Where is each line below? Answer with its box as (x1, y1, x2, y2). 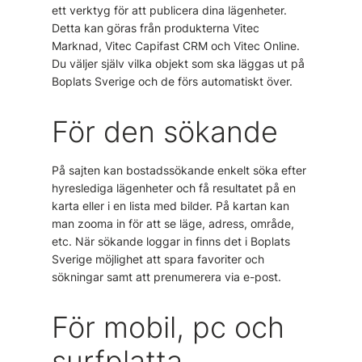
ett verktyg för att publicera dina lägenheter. (52, 3, 287, 17)
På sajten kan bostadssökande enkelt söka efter (52, 163, 306, 177)
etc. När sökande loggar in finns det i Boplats (52, 234, 290, 248)
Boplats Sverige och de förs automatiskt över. (52, 74, 293, 88)
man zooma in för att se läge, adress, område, (52, 217, 294, 230)
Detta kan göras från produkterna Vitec (52, 21, 259, 35)
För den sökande (52, 114, 278, 149)
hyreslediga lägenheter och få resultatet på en (52, 181, 296, 195)
